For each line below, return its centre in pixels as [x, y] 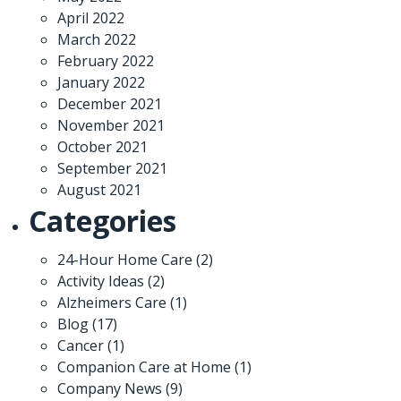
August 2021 [99, 190]
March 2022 [97, 39]
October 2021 [102, 147]
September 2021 [112, 168]
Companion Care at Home [144, 367]
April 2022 [91, 18]
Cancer [81, 346]
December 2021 [110, 104]
